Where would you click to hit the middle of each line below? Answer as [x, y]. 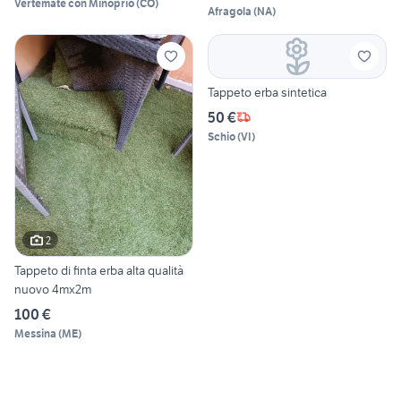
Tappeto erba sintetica [267, 92]
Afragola [230, 11]
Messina [35, 334]
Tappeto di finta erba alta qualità [99, 271]
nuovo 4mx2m [53, 290]
